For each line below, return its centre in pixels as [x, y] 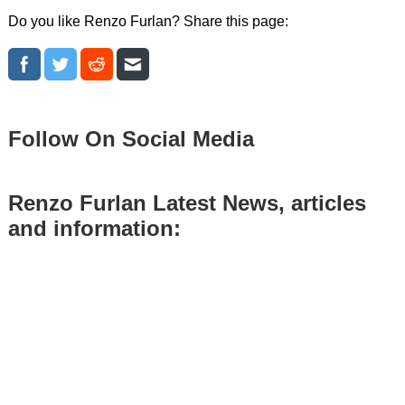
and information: [94, 228]
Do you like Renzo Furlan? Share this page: [148, 21]
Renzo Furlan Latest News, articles [187, 202]
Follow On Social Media [131, 138]
